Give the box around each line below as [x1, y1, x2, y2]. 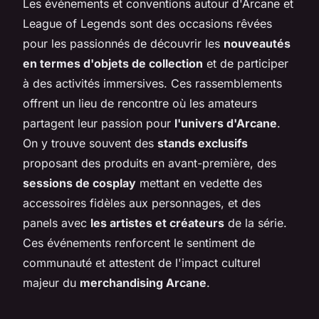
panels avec [23, 215, 90, 230]
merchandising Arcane [80, 275, 206, 290]
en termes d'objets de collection [23, 56, 203, 70]
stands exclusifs [157, 135, 248, 150]
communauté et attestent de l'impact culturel [23, 255, 261, 270]
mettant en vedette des [136, 175, 262, 190]
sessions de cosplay [23, 175, 136, 190]
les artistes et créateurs [90, 215, 224, 230]
